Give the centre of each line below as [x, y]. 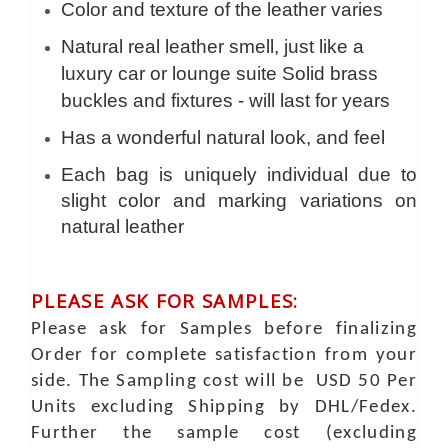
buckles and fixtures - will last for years [225, 100]
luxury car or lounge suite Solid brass [219, 73]
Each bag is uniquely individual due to [239, 174]
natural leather [122, 226]
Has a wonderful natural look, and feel [223, 137]
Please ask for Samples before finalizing [224, 329]
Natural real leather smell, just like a [212, 46]
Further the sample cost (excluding [224, 433]
